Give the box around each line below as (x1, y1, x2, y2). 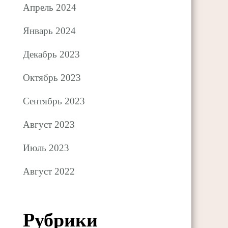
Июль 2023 (23, 142, 70, 153)
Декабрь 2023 (23, 48, 80, 60)
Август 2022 (23, 165, 75, 177)
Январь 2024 (23, 25, 76, 36)
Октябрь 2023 (23, 72, 81, 83)
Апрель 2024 (23, 2, 77, 13)
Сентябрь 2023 (23, 95, 85, 106)
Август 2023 (23, 119, 75, 130)
